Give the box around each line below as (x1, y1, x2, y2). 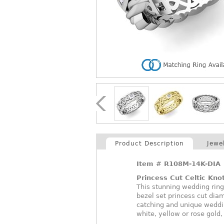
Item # (136, 160, 164, 167)
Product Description (115, 140, 184, 147)
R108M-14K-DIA (164, 160, 220, 167)
